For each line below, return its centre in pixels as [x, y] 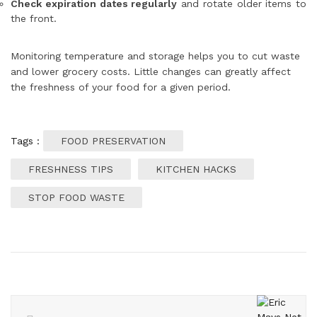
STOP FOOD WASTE [76, 197]
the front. [34, 18]
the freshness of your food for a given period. [121, 87]
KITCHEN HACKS [196, 169]
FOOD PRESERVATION [113, 140]
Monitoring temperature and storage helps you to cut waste [155, 56]
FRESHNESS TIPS [71, 169]
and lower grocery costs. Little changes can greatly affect [151, 71]
